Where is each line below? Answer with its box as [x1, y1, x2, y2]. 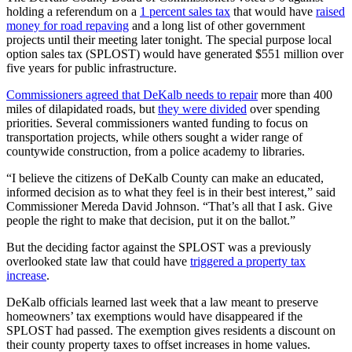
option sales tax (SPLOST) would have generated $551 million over [6, 47, 343, 61]
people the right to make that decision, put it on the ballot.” [6, 214, 295, 228]
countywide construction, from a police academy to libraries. [6, 145, 305, 159]
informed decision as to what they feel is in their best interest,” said [6, 185, 335, 200]
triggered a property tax [190, 255, 306, 269]
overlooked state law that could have [6, 255, 190, 269]
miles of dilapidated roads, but [6, 102, 158, 116]
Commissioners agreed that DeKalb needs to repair [6, 88, 258, 102]
